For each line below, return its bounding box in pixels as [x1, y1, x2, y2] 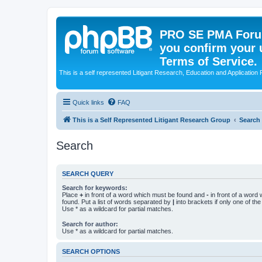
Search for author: [62, 220, 118, 228]
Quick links [73, 98, 104, 106]
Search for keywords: [62, 184, 127, 191]
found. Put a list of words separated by [62, 198, 173, 205]
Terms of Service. [160, 55, 257, 68]
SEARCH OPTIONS [62, 248, 120, 256]
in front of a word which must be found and [83, 191, 206, 198]
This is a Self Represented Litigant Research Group [73, 116, 230, 123]
